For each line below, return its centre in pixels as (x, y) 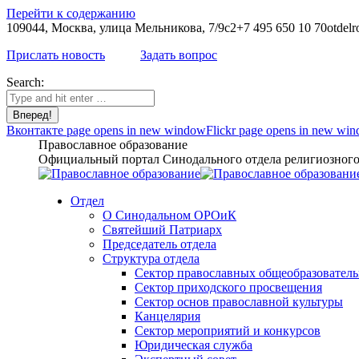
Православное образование (113, 145)
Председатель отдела (159, 244)
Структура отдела (151, 258)
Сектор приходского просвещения (228, 287)
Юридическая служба (194, 345)
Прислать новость (56, 55)
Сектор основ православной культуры (239, 302)
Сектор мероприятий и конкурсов (228, 331)
